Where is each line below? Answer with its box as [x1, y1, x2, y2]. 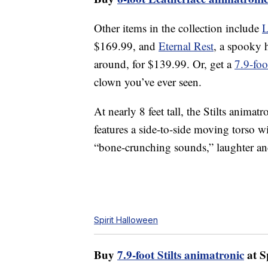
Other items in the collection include [94, 20, 262, 35]
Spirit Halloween [94, 214, 158, 225]
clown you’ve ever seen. [94, 74, 202, 89]
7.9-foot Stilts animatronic [117, 246, 244, 263]
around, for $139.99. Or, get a [94, 56, 234, 71]
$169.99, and [94, 38, 159, 53]
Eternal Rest [159, 38, 214, 53]
